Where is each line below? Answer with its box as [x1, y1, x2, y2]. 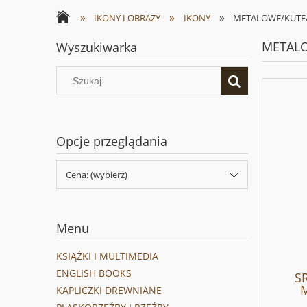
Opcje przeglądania [56, 133, 167, 150]
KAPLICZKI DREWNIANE [56, 284, 162, 297]
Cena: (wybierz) [66, 169, 127, 182]
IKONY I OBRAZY [94, 12, 161, 24]
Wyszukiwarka [56, 39, 137, 56]
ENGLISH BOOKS [56, 267, 132, 280]
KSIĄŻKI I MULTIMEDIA [56, 249, 158, 263]
